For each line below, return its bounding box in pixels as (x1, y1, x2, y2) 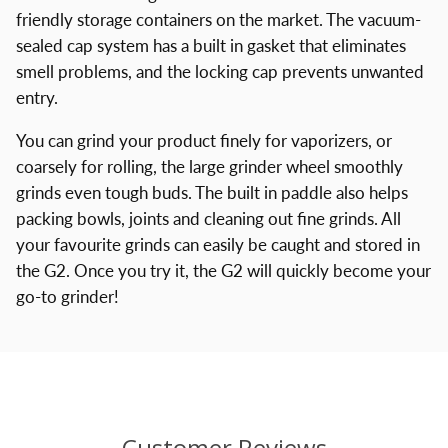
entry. (15, 86, 58, 108)
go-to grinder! (15, 285, 119, 307)
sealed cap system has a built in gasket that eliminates (15, 34, 406, 56)
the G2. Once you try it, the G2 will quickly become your (15, 259, 431, 281)
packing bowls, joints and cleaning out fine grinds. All (15, 207, 401, 229)
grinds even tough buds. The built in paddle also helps (15, 181, 408, 203)
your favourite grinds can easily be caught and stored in (15, 233, 420, 255)
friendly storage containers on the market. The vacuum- (15, 8, 421, 30)
